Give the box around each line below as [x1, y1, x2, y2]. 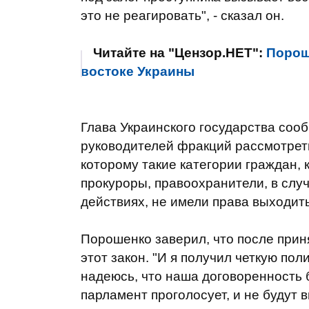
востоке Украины [81, 64, 195, 79]
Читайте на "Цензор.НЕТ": [93, 46, 266, 60]
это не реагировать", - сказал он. [81, 8, 284, 23]
